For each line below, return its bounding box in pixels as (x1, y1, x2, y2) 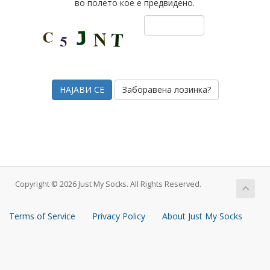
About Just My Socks (162, 210, 242, 222)
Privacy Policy (92, 210, 145, 222)
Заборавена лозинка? (122, 84, 211, 95)
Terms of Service (9, 210, 75, 222)
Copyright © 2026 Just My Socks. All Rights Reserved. (15, 179, 201, 189)
